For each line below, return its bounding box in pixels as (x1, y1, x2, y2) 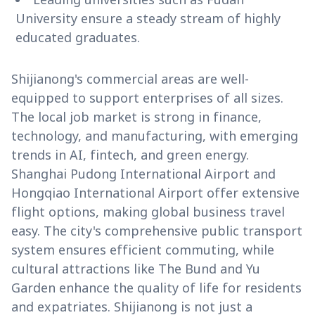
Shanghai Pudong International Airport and (11, 165, 276, 183)
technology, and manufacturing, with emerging (11, 127, 298, 145)
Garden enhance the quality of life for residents (11, 279, 302, 297)
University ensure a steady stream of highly (15, 10, 281, 27)
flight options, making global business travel (11, 203, 285, 221)
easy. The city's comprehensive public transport (11, 222, 302, 240)
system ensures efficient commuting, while (11, 241, 274, 259)
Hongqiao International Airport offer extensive (11, 184, 300, 202)
